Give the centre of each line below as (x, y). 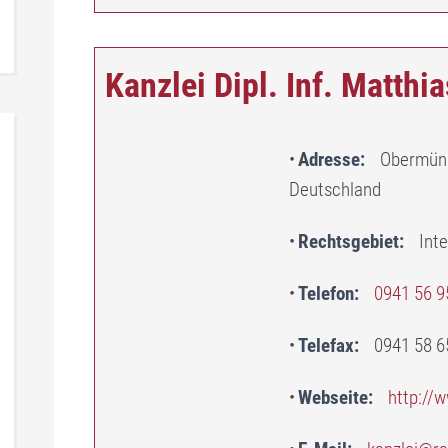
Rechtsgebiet (348, 241)
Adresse (329, 159)
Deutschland (335, 189)
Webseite (333, 397)
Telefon (326, 293)
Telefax (326, 345)
